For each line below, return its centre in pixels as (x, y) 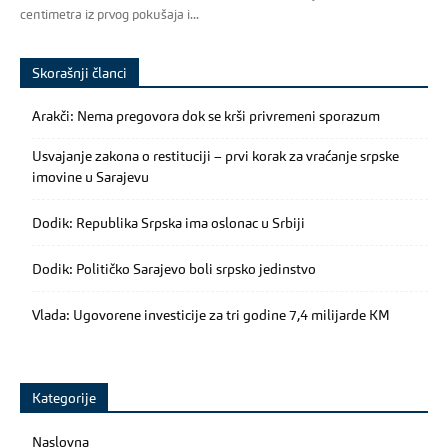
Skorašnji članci (79, 74)
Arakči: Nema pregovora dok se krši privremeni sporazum (206, 117)
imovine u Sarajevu (90, 178)
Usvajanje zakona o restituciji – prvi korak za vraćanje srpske (215, 157)
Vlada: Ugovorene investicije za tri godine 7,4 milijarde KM (211, 316)
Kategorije (64, 399)
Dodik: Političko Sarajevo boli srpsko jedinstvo (174, 270)
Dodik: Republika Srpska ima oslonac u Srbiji (168, 224)
